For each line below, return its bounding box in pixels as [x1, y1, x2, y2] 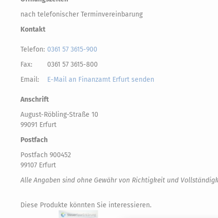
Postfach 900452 [20, 151, 71, 159]
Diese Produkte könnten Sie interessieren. [20, 201, 151, 209]
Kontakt [20, 25, 45, 34]
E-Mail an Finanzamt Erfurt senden [47, 75, 154, 84]
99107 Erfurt [20, 161, 56, 169]
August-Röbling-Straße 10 [20, 110, 98, 119]
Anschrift [20, 95, 49, 104]
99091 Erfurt [20, 121, 56, 129]
